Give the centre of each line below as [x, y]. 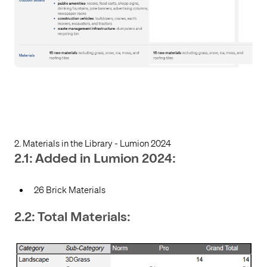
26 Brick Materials [70, 190]
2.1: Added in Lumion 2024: [97, 160]
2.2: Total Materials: [72, 218]
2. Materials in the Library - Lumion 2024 [93, 144]
